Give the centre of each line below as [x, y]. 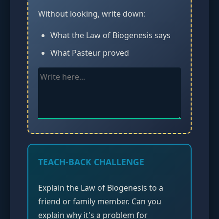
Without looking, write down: [92, 14]
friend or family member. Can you [100, 202]
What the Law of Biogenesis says [110, 35]
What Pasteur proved [90, 53]
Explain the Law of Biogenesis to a [101, 188]
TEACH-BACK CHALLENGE [91, 162]
